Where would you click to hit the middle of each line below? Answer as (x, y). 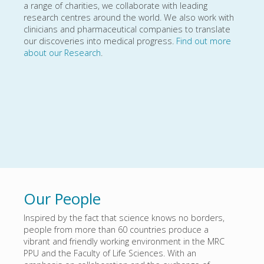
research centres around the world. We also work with (129, 17)
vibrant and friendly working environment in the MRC (124, 241)
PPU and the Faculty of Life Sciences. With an (110, 253)
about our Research (62, 53)
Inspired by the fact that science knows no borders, (124, 218)
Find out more (204, 41)
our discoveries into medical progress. (100, 41)
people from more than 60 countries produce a (116, 230)
